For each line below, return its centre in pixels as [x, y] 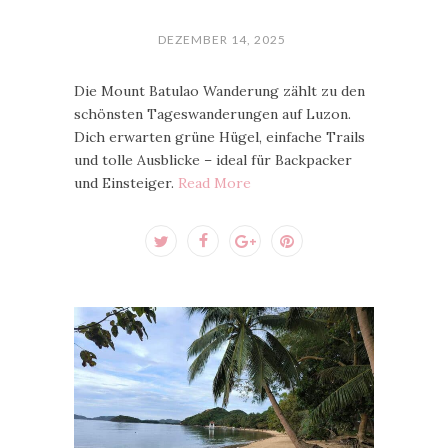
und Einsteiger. [126, 182]
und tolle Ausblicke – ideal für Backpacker [213, 159]
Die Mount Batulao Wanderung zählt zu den [219, 90]
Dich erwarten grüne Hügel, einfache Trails [219, 136]
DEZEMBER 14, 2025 [221, 39]
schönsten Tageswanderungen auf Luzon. [212, 113]
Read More [214, 182]
